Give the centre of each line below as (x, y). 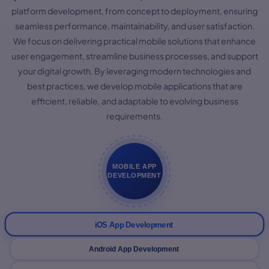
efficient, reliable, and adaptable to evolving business (134, 101)
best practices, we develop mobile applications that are (134, 86)
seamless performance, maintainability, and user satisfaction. (134, 26)
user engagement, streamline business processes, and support (134, 56)
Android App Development (134, 249)
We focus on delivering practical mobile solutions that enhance (134, 41)
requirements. (134, 116)
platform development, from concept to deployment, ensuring (134, 11)
